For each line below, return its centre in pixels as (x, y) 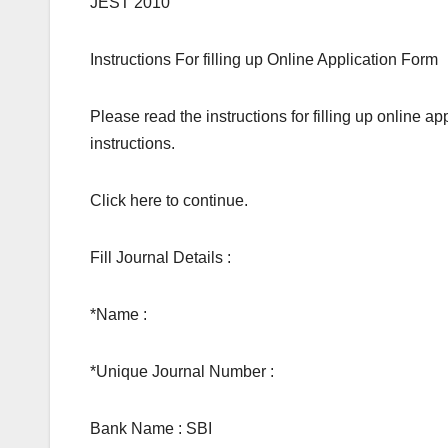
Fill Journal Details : (160, 258)
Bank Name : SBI (151, 429)
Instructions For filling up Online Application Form (264, 60)
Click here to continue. (169, 201)
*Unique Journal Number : (182, 372)
